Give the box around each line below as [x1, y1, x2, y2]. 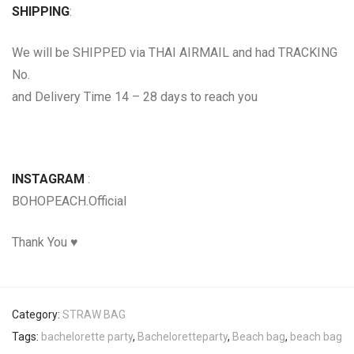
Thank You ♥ [12, 235, 78, 250]
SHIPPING [12, 4, 70, 20]
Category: [12, 308, 62, 322]
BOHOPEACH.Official [12, 194, 126, 209]
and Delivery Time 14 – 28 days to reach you [12, 89, 258, 105]
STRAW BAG [62, 308, 126, 322]
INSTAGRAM [12, 171, 85, 187]
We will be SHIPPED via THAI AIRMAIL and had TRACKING [12, 45, 337, 61]
